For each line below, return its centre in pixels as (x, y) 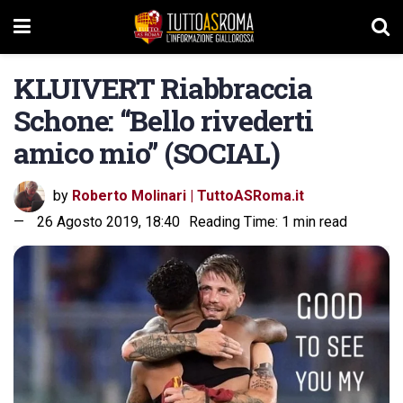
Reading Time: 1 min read (268, 221)
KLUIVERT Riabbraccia (163, 88)
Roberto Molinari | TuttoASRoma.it (188, 195)
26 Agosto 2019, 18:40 (108, 221)
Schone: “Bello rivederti (163, 120)
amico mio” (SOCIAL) (147, 152)
